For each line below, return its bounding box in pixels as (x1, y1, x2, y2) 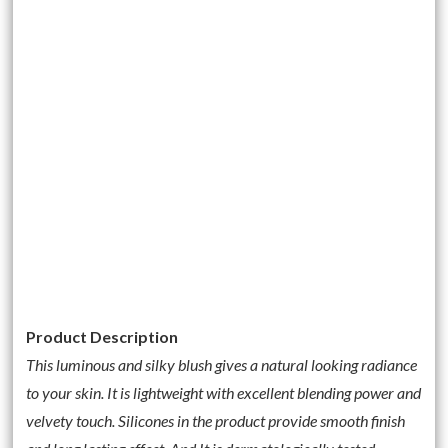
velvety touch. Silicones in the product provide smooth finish (26, 411, 406, 431)
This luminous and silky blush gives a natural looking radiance (26, 355, 418, 375)
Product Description (26, 327, 179, 347)
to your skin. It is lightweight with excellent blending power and (26, 383, 422, 403)
